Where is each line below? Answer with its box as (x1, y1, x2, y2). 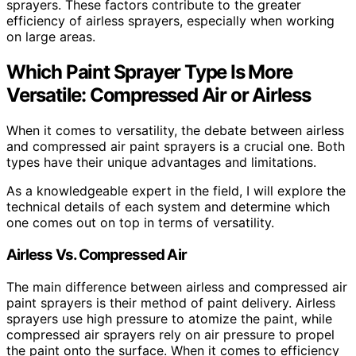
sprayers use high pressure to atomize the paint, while (6, 310, 332, 327)
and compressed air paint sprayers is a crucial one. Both (6, 138, 345, 155)
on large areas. (6, 29, 95, 45)
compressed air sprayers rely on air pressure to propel (6, 326, 335, 342)
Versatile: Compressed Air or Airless (6, 83, 311, 107)
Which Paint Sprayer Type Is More (6, 60, 292, 84)
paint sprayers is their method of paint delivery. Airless (6, 294, 335, 311)
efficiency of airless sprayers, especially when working (6, 13, 335, 29)
